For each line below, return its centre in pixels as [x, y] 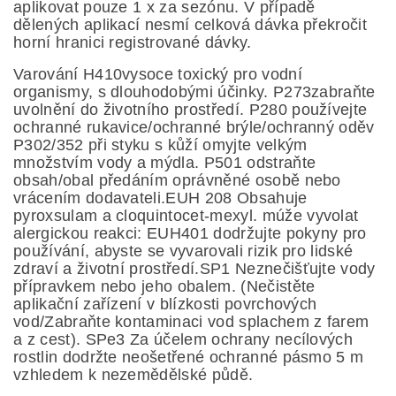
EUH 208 [201, 198]
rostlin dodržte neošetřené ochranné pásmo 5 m [189, 357]
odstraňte [279, 162]
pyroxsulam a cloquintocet [109, 215]
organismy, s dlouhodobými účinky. [143, 91]
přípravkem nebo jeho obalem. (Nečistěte [164, 286]
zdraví [38, 268]
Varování [48, 74]
